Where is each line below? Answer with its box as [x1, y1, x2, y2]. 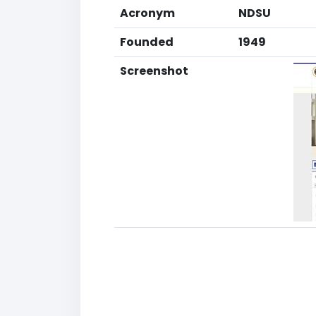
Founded [120, 34, 174, 50]
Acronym [120, 5, 175, 21]
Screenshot [120, 63, 188, 79]
